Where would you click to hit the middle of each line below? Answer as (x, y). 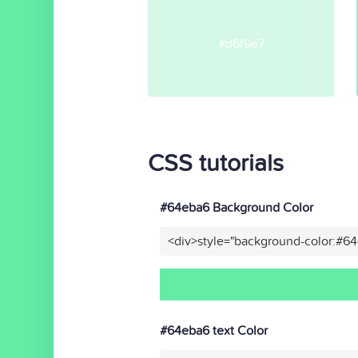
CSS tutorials (216, 164)
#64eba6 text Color (214, 331)
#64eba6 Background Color (237, 208)
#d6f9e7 (241, 44)
